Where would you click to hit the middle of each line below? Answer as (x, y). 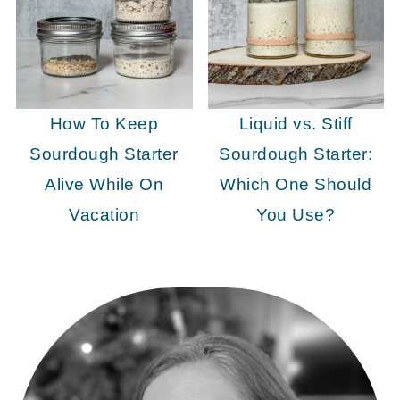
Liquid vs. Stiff (296, 124)
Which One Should (296, 185)
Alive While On (104, 185)
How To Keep (104, 124)
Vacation (104, 215)
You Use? (296, 215)
